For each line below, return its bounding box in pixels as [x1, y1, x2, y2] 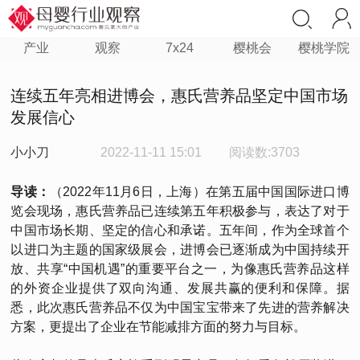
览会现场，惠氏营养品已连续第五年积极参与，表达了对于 [10, 204, 350, 218]
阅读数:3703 [229, 145, 301, 159]
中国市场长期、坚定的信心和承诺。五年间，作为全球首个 [10, 223, 350, 237]
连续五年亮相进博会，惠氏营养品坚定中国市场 [10, 87, 349, 104]
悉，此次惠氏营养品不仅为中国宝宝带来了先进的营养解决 [10, 301, 350, 314]
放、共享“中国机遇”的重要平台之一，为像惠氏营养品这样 [10, 262, 350, 276]
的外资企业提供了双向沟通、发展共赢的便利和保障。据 [10, 281, 350, 295]
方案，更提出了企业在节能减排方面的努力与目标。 [10, 320, 307, 333]
